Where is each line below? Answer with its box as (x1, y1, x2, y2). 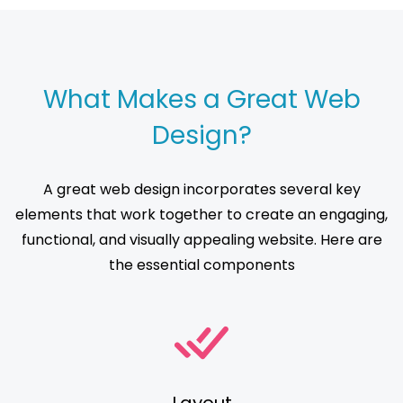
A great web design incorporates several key (42, 179, 361, 201)
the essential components (108, 255, 295, 276)
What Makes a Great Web (42, 82, 361, 118)
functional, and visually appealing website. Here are (21, 229, 382, 251)
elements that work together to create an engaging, (15, 204, 388, 226)
